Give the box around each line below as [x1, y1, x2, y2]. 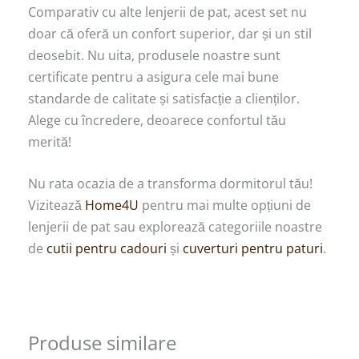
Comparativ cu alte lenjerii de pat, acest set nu [28, 2, 307, 21]
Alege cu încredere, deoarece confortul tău [28, 111, 286, 129]
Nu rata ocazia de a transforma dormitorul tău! [28, 175, 313, 193]
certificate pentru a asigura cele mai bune [28, 67, 279, 86]
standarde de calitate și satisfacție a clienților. [28, 89, 300, 107]
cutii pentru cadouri [46, 240, 167, 258]
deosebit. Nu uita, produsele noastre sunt [28, 46, 280, 64]
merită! [28, 132, 71, 151]
